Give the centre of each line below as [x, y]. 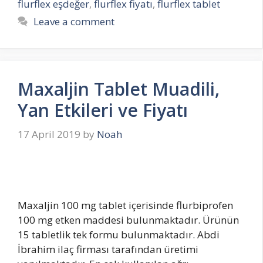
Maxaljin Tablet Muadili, [119, 89]
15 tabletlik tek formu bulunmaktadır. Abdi [119, 235]
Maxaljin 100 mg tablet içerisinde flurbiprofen [125, 205]
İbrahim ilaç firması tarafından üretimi [108, 249]
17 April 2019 [49, 134]
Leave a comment [74, 21]
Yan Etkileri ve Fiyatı [103, 110]
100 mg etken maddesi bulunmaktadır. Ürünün [128, 220]
